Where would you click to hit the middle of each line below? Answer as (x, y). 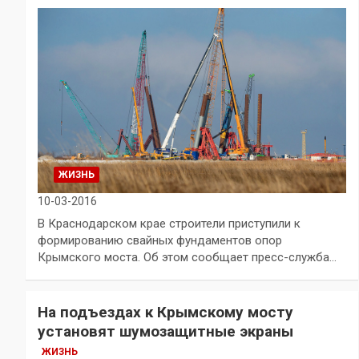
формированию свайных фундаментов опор (160, 241)
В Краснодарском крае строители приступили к (169, 224)
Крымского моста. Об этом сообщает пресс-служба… (187, 258)
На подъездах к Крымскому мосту (165, 313)
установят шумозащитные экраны (165, 332)
